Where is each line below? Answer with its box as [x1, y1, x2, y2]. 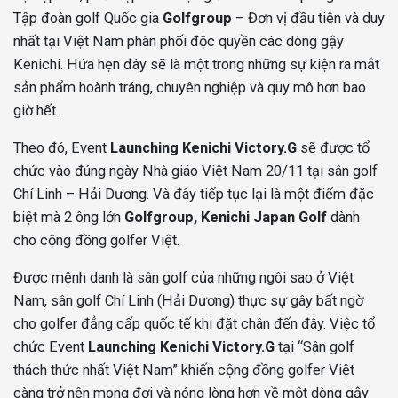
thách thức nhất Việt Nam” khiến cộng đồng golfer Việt [13, 362, 354, 379]
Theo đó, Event [13, 139, 110, 157]
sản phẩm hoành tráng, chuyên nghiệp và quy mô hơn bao [13, 79, 366, 97]
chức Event [13, 338, 84, 356]
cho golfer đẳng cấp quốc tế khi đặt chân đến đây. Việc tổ [13, 315, 375, 333]
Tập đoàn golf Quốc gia [13, 10, 163, 28]
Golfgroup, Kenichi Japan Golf [124, 209, 327, 227]
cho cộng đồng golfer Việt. [13, 232, 179, 250]
